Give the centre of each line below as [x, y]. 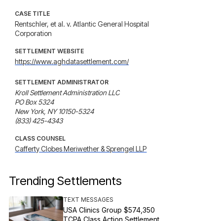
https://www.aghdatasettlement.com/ [72, 61]
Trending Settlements [66, 181]
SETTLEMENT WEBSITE [50, 51]
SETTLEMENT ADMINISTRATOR [62, 82]
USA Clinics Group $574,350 [109, 210]
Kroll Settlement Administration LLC [68, 92]
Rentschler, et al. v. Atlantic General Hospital [82, 24]
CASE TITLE [33, 14]
